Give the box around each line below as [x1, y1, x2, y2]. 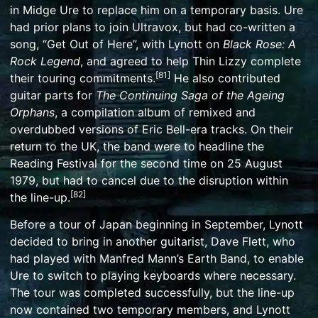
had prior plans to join [10, 19, 132, 34]
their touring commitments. [10, 70, 155, 85]
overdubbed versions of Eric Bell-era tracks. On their [10, 121, 293, 136]
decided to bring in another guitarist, [10, 234, 211, 249]
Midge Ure [23, 2, 79, 17]
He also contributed [170, 70, 280, 85]
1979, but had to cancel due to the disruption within [10, 172, 288, 187]
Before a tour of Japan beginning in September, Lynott [10, 217, 303, 232]
